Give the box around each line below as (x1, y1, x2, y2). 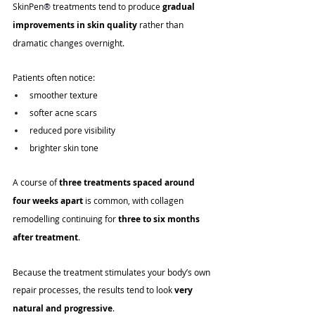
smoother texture (30, 89, 98, 101)
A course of (13, 176, 59, 188)
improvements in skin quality (13, 19, 137, 32)
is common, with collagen (83, 195, 186, 207)
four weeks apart (13, 195, 83, 207)
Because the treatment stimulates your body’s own (13, 266, 212, 278)
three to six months (118, 213, 202, 226)
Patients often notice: (13, 72, 95, 84)
